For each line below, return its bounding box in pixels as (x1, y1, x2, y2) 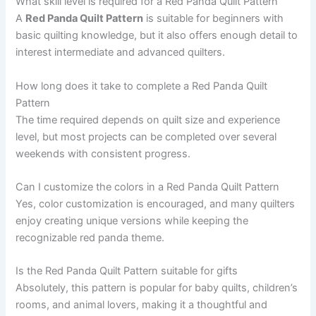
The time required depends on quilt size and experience (16, 113, 281, 126)
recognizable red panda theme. (16, 231, 165, 245)
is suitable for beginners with (143, 12, 284, 25)
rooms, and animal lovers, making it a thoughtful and (16, 298, 268, 312)
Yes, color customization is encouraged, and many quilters (16, 197, 296, 211)
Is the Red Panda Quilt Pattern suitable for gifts (16, 265, 238, 278)
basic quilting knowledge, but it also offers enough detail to (16, 29, 298, 42)
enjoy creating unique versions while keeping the (16, 214, 249, 228)
